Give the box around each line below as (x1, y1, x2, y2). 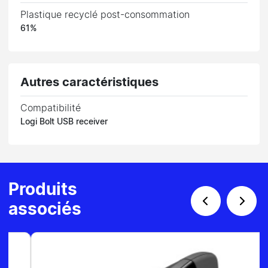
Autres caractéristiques (20, 76, 159, 89)
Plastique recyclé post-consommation (20, 10, 190, 20)
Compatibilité (20, 103, 81, 113)
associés (8, 201, 82, 218)
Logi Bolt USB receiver (20, 117, 108, 126)
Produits (8, 181, 78, 199)
